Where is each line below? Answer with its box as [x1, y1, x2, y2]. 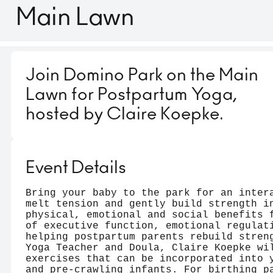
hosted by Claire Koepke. [26, 106, 224, 124]
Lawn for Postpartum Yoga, [26, 87, 237, 104]
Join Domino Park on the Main [26, 67, 258, 85]
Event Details [26, 160, 126, 177]
